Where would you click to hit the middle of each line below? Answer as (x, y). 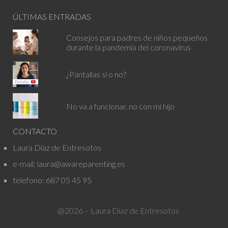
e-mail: (25, 164)
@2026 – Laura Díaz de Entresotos (119, 211)
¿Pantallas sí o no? (96, 74)
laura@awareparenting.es (81, 164)
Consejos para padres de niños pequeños (137, 37)
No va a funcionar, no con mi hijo (120, 106)
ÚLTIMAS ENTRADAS (52, 16)
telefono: (30, 180)
